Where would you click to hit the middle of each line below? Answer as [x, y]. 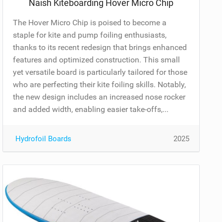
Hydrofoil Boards [44, 139]
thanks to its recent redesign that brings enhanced [100, 47]
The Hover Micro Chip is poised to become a [90, 22]
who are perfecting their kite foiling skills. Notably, [100, 84]
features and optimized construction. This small [97, 59]
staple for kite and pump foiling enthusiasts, [90, 35]
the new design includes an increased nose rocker [99, 97]
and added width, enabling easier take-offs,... [91, 109]
